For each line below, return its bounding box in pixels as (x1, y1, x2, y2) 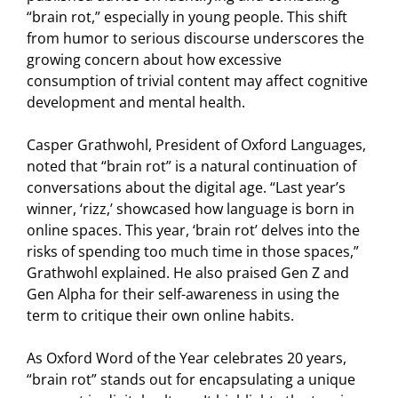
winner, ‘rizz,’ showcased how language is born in (27, 199, 354, 219)
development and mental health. (27, 92, 245, 113)
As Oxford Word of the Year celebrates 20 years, (27, 348, 346, 369)
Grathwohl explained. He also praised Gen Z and (27, 263, 349, 283)
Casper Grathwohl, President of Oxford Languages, (27, 135, 366, 155)
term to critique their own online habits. (27, 306, 294, 326)
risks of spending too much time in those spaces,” (27, 242, 359, 262)
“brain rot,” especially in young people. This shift (27, 7, 347, 28)
